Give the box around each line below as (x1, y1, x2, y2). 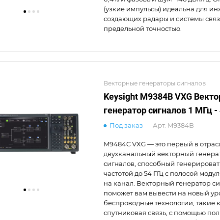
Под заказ (110, 121, 143, 129)
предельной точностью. (104, 25, 182, 32)
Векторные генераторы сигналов (104, 80, 206, 87)
